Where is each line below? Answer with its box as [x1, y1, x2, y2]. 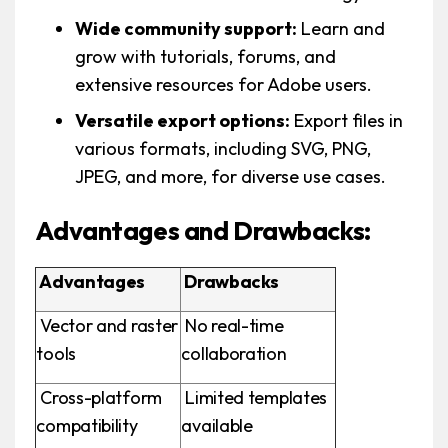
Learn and [297, 17, 386, 41]
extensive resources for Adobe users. [75, 73, 373, 97]
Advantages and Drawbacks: [35, 214, 376, 248]
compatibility [36, 414, 138, 438]
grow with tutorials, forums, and [75, 45, 337, 69]
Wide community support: [75, 17, 298, 41]
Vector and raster [36, 314, 179, 338]
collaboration [181, 342, 287, 366]
